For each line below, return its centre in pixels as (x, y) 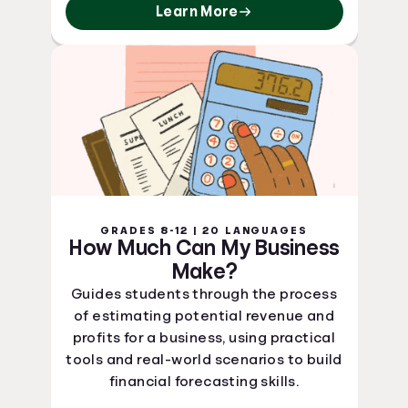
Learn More (197, 12)
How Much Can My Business (204, 248)
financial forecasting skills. (204, 382)
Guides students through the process (204, 294)
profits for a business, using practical (204, 338)
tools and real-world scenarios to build (204, 360)
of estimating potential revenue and (204, 316)
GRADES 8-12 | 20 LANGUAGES (204, 230)
